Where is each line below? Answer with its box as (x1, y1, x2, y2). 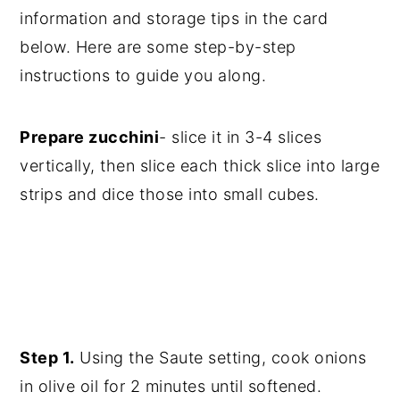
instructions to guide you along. (20, 65, 267, 85)
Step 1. (20, 347, 75, 367)
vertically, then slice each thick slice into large (20, 155, 380, 175)
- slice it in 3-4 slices (159, 127, 322, 146)
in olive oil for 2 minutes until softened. (20, 376, 327, 396)
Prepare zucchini (20, 127, 160, 146)
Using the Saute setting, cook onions (74, 347, 367, 367)
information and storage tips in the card (20, 8, 329, 28)
